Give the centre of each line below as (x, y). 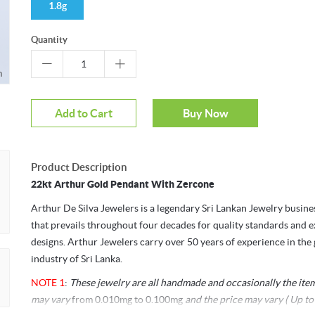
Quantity (49, 40)
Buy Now (205, 114)
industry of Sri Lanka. (78, 259)
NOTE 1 (48, 283)
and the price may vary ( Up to (248, 300)
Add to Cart (84, 114)
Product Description (79, 167)
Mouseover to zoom (209, 73)
